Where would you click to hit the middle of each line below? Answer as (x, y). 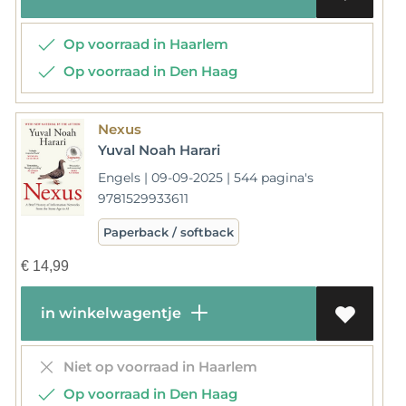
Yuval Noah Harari (159, 150)
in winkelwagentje (109, 313)
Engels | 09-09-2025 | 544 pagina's (205, 177)
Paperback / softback (168, 232)
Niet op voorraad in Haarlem (156, 366)
